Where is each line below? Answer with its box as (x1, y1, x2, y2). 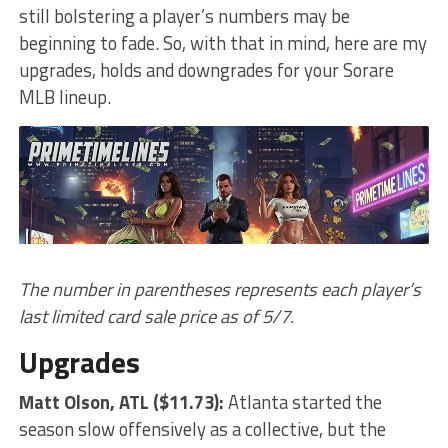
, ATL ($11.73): (109, 388, 228, 417)
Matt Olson (18, 388, 110, 417)
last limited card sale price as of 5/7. (18, 302, 294, 331)
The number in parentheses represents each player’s (18, 275, 421, 304)
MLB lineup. (18, 82, 111, 111)
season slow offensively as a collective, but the (18, 415, 386, 444)
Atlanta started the (227, 388, 382, 417)
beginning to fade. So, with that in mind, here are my (18, 28, 427, 57)
